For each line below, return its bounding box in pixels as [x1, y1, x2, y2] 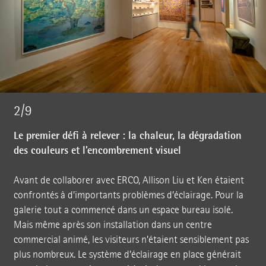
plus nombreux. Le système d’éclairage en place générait [13, 248, 241, 261]
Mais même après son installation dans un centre [13, 218, 212, 232]
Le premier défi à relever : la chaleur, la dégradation [13, 128, 242, 143]
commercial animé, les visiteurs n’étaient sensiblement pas [13, 233, 249, 246]
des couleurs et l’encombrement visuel [13, 143, 181, 158]
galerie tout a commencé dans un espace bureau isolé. [13, 204, 233, 217]
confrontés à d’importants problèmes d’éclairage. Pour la [13, 189, 243, 202]
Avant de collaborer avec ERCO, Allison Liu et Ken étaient [13, 174, 244, 187]
